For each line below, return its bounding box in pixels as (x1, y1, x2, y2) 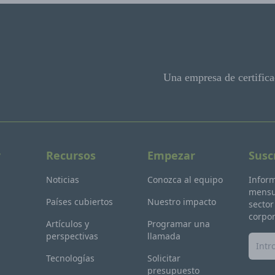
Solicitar (147, 252, 180, 264)
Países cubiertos (45, 196, 113, 207)
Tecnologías (45, 252, 95, 264)
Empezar (147, 148, 195, 163)
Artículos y (45, 218, 89, 230)
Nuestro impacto (147, 196, 216, 207)
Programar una (147, 218, 210, 230)
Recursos (45, 148, 96, 163)
